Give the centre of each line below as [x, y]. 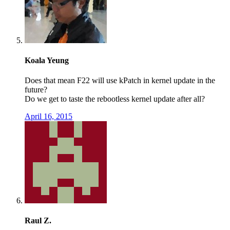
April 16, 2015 [49, 117]
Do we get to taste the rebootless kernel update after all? [115, 99]
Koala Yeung [47, 60]
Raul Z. [38, 221]
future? [36, 90]
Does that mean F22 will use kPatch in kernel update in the [120, 81]
